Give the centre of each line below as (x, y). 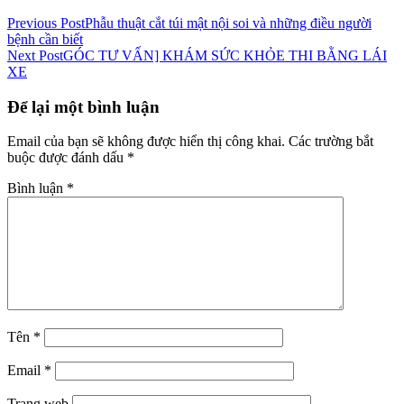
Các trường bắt (331, 142)
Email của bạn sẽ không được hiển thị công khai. (146, 142)
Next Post (35, 55)
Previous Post (46, 23)
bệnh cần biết (45, 39)
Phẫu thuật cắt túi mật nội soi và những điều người (228, 23)
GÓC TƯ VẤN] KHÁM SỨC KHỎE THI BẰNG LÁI (225, 55)
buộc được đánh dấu (67, 158)
